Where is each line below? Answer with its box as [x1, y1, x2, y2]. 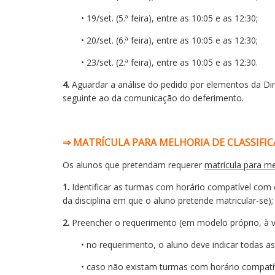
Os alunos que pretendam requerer [63, 159, 204, 171]
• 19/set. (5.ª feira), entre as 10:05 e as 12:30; [81, 12, 258, 24]
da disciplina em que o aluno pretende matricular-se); [63, 195, 273, 206]
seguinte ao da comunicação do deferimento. [63, 92, 244, 104]
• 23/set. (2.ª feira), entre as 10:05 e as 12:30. [81, 56, 258, 68]
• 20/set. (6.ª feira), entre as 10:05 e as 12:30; [81, 34, 258, 46]
